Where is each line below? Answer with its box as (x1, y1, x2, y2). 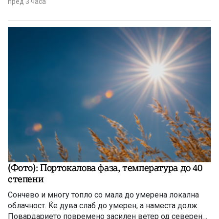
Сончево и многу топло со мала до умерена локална (8, 190, 199, 200)
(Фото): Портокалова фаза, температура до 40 (8, 162, 202, 174)
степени (8, 173, 44, 185)
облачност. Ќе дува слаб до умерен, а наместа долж (8, 201, 197, 211)
